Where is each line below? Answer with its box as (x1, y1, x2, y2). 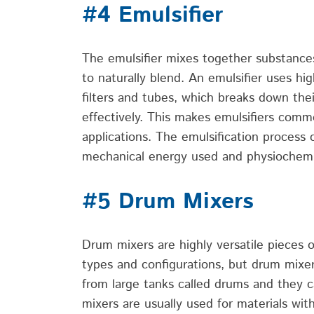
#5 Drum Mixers (82, 185, 254, 218)
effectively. (82, 108, 143, 127)
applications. (82, 128, 151, 146)
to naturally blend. (82, 69, 184, 88)
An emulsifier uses (189, 69, 296, 88)
